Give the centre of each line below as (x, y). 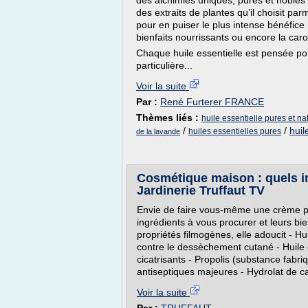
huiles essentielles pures (235, 131)
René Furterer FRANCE (212, 102)
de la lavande (158, 131)
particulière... (164, 65)
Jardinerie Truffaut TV (201, 190)
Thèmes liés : (169, 118)
